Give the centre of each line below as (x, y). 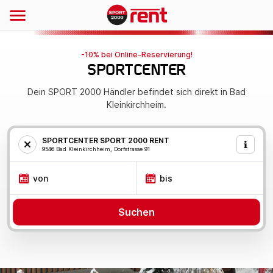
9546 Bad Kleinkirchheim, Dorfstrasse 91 (96, 149)
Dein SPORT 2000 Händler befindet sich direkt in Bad (136, 92)
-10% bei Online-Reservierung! (136, 55)
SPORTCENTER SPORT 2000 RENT (106, 140)
